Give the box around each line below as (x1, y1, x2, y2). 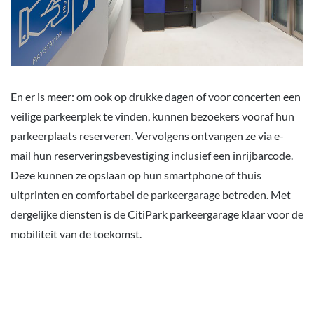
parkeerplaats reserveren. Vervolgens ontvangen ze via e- (11, 129, 284, 143)
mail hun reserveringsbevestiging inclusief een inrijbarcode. (11, 149, 293, 163)
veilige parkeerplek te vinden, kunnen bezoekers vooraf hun (11, 109, 294, 123)
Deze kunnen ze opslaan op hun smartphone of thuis (11, 168, 261, 182)
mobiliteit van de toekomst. (11, 227, 142, 241)
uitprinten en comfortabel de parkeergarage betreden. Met (11, 188, 291, 202)
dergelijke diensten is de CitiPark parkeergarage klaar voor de (11, 207, 303, 221)
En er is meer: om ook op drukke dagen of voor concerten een (11, 90, 301, 104)
